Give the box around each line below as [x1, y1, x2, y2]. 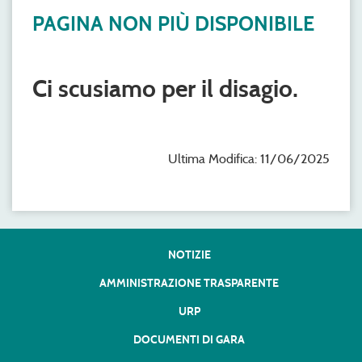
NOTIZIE [167, 248, 211, 262]
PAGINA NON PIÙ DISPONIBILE [32, 11, 314, 36]
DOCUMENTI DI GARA [133, 333, 245, 347]
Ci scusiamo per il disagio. [32, 74, 298, 103]
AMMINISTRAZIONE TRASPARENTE [99, 276, 279, 290]
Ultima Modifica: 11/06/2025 [168, 151, 330, 166]
